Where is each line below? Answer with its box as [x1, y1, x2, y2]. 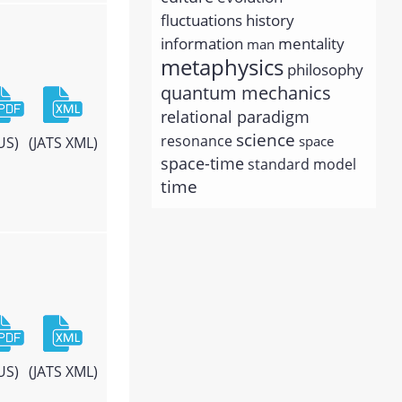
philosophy [287, 57, 364, 80]
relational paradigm [161, 105, 310, 127]
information [161, 31, 244, 54]
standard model [248, 153, 357, 174]
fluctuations [161, 9, 243, 31]
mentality [278, 31, 345, 54]
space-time [161, 152, 245, 174]
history [246, 8, 295, 31]
